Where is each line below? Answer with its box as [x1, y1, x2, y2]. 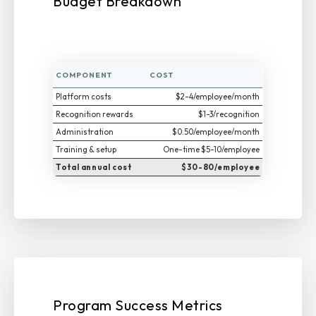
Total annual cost [56, 162, 132, 172]
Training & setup [56, 144, 117, 154]
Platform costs [56, 91, 112, 102]
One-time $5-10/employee [163, 144, 260, 154]
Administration [56, 126, 114, 137]
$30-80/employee [181, 162, 260, 172]
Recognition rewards [56, 109, 134, 119]
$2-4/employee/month [176, 91, 260, 102]
